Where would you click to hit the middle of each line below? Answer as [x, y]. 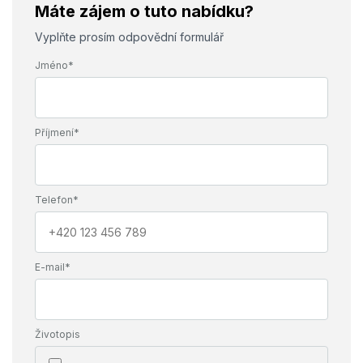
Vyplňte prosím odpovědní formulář [129, 37]
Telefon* [56, 200]
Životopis [57, 334]
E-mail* [52, 267]
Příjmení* [57, 132]
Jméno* [54, 65]
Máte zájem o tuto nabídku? [144, 11]
